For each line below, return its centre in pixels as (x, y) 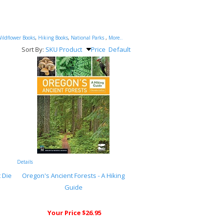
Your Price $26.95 (74, 213)
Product (71, 49)
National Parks (88, 38)
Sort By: (33, 49)
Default (120, 49)
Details (25, 162)
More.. (116, 38)
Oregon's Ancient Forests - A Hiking (73, 175)
